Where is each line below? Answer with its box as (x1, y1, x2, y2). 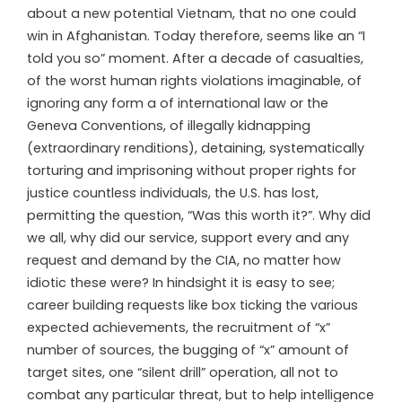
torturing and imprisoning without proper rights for (27, 161, 356, 179)
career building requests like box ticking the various (27, 295, 358, 314)
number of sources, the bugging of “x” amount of (27, 340, 349, 359)
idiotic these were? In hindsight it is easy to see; (27, 273, 335, 292)
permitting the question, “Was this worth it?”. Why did (27, 205, 371, 224)
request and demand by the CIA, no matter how (27, 250, 341, 269)
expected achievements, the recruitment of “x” (27, 318, 330, 336)
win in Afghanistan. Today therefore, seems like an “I (27, 26, 365, 45)
